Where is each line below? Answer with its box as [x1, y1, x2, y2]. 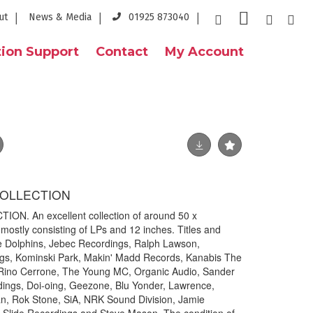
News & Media [29, 11, 92, 23]
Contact [96, 44, 148, 59]
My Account [165, 44, 244, 59]
